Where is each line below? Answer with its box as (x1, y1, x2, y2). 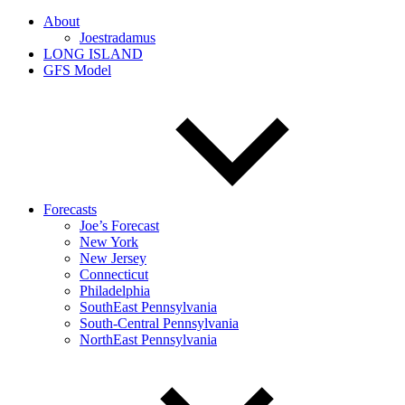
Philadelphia (80, 283, 150, 298)
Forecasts (43, 202, 97, 217)
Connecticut (80, 267, 148, 282)
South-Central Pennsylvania (80, 316, 239, 331)
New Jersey (80, 250, 146, 266)
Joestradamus (80, 30, 155, 45)
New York (80, 234, 138, 250)
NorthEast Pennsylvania (80, 332, 217, 347)
